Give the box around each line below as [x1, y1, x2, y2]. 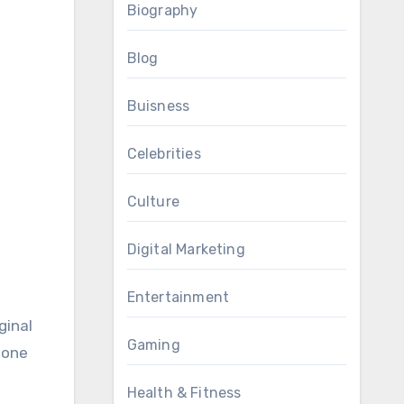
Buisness [126, 96, 190, 115]
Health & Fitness [126, 383, 242, 401]
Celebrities [126, 144, 201, 162]
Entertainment [126, 288, 230, 306]
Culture [126, 192, 179, 210]
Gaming [126, 335, 180, 353]
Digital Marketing [126, 240, 245, 258]
